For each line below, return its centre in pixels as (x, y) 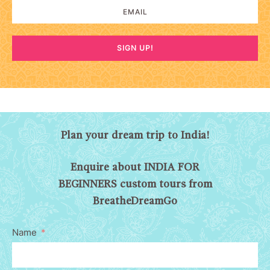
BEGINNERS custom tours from (135, 185)
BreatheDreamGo (135, 202)
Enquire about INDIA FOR (135, 168)
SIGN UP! (135, 48)
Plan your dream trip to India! (135, 136)
